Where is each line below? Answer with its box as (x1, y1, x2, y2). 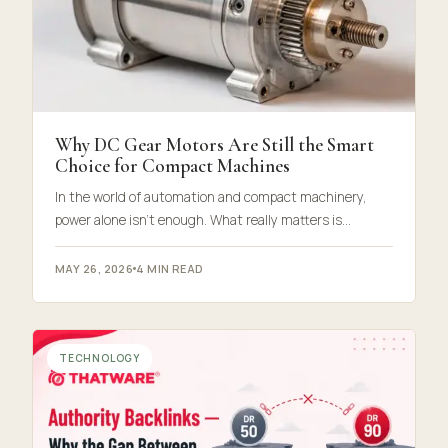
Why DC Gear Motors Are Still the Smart (55, 133, 374, 157)
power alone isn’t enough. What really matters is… (55, 211, 351, 230)
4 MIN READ (136, 261, 204, 277)
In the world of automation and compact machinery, (55, 188, 367, 207)
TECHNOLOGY (59, 351, 140, 366)
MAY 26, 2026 (55, 261, 134, 277)
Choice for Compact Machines (55, 154, 290, 178)
